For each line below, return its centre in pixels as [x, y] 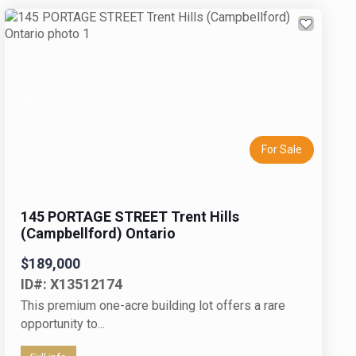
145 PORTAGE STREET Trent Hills [130, 216]
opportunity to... [62, 323]
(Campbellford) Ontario [98, 233]
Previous [52, 103]
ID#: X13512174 [71, 284]
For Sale [281, 149]
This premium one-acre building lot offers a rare [153, 305]
